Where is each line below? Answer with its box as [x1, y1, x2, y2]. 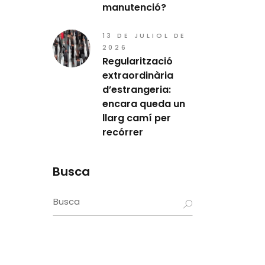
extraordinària [102, 69, 173, 82]
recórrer [102, 125, 143, 139]
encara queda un [102, 97, 185, 111]
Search [51, 190, 89, 205]
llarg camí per [102, 111, 171, 125]
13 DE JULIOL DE [102, 31, 187, 40]
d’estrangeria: [102, 83, 171, 96]
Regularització [102, 54, 173, 68]
